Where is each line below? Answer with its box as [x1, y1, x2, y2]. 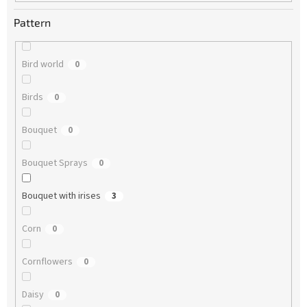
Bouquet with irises [21, 189, 101, 204]
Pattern [14, 16, 51, 29]
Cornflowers [21, 255, 73, 269]
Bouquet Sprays [21, 156, 88, 171]
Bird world [21, 58, 64, 72]
